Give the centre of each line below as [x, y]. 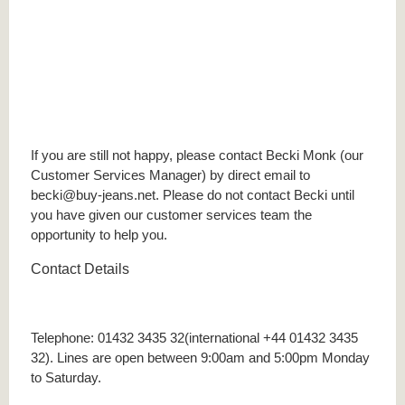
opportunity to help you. [99, 235]
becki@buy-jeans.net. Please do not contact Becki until [193, 195]
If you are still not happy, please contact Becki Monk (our [197, 155]
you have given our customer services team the [171, 215]
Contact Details [80, 269]
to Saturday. [66, 377]
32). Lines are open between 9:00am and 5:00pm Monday [200, 357]
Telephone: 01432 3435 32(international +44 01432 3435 [194, 337]
